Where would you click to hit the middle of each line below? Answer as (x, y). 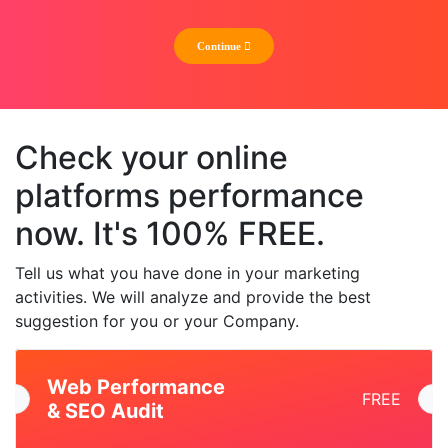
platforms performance (189, 196)
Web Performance (136, 387)
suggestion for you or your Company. (157, 321)
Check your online (151, 158)
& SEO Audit (105, 411)
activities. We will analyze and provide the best (193, 297)
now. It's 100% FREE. (170, 234)
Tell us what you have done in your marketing (187, 273)
